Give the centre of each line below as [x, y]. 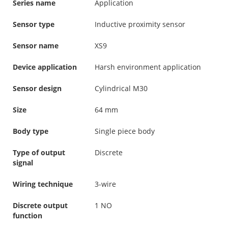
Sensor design [37, 88]
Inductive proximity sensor [140, 24]
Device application [45, 67]
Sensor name [36, 45]
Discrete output [40, 205]
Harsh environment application [148, 67]
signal [23, 162]
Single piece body [125, 131]
